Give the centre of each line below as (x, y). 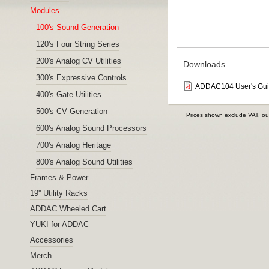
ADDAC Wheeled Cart (68, 209)
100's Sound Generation (77, 27)
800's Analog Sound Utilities (84, 162)
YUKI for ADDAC (59, 224)
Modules (45, 11)
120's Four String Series (78, 44)
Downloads (204, 64)
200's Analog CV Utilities (79, 61)
